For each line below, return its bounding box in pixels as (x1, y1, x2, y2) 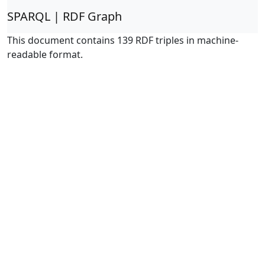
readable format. (7, 48, 83, 61)
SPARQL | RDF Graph (7, 8, 122, 24)
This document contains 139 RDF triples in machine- (7, 34, 238, 47)
